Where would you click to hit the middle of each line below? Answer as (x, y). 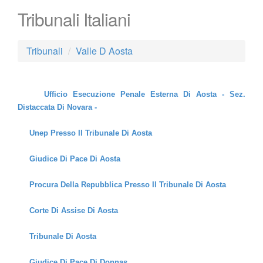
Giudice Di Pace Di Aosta (75, 159)
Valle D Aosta (104, 51)
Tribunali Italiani (74, 19)
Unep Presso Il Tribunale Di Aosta (91, 133)
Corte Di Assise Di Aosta (74, 210)
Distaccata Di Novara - (57, 107)
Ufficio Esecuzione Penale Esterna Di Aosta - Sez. (145, 94)
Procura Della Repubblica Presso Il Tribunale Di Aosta (128, 185)
